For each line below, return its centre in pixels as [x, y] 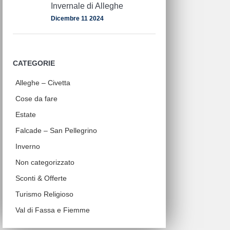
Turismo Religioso [45, 194]
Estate [26, 114]
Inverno [28, 146]
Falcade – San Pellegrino [56, 130]
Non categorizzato [45, 162]
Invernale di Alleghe [87, 6]
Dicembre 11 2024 [78, 19]
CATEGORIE [34, 63]
